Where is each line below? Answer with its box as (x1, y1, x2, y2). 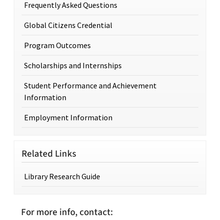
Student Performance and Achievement (24, 81, 157, 90)
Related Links (22, 147, 76, 161)
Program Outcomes (24, 40, 91, 50)
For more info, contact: (21, 205, 113, 219)
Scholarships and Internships (24, 60, 122, 70)
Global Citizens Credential (24, 20, 112, 30)
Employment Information (24, 112, 112, 122)
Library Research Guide (24, 171, 100, 181)
